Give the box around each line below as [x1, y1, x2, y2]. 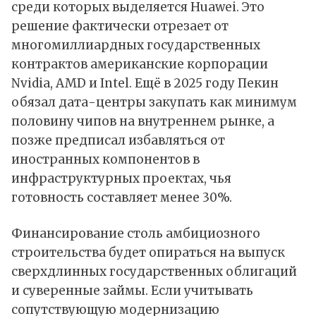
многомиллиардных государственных [11, 37, 260, 54]
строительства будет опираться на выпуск [11, 245, 285, 261]
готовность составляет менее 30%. [11, 190, 232, 206]
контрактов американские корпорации [11, 56, 268, 73]
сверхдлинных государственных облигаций [11, 264, 297, 280]
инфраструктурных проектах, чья [11, 171, 231, 187]
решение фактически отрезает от [11, 18, 229, 35]
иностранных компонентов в [11, 152, 200, 168]
